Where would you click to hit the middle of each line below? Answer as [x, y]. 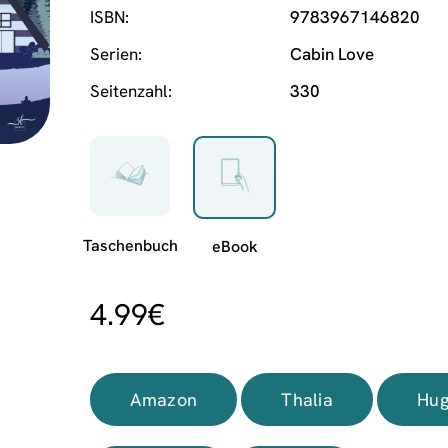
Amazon [164, 399]
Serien [114, 54]
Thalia [307, 399]
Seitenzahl [129, 91]
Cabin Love [332, 54]
